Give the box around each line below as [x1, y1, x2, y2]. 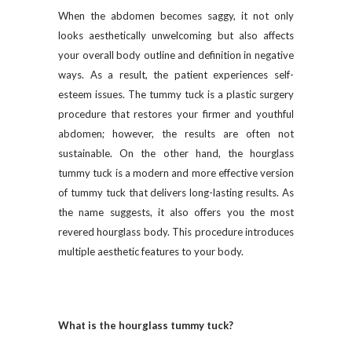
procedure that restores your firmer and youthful [58, 108, 294, 120]
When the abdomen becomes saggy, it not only [58, 9, 294, 22]
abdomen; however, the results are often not [58, 127, 294, 140]
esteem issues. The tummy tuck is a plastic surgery [58, 88, 294, 101]
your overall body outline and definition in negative [58, 49, 294, 61]
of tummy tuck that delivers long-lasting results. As [58, 186, 294, 199]
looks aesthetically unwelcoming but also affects [58, 29, 294, 42]
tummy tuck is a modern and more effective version [58, 167, 294, 179]
